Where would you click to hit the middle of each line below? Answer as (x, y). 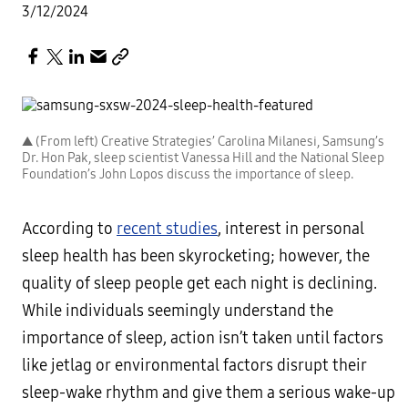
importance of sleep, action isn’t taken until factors (203, 339)
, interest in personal (291, 229)
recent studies (167, 229)
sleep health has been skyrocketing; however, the (196, 257)
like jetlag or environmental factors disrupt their (194, 366)
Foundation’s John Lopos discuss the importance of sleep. (188, 175)
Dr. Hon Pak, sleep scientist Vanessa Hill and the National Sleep (203, 158)
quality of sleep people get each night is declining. (199, 284)
